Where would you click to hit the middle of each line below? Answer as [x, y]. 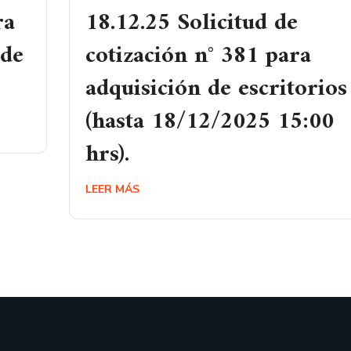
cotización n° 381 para [198, 56]
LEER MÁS [112, 189]
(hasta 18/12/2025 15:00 [210, 122]
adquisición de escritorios [216, 89]
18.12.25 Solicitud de [192, 23]
